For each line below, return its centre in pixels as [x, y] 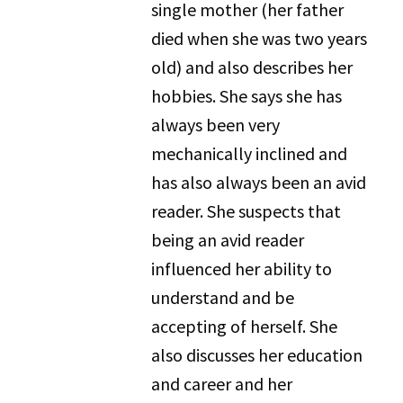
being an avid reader [228, 240]
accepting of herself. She [245, 326]
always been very [216, 125]
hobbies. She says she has [247, 96]
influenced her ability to [242, 269]
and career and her [222, 384]
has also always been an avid [259, 182]
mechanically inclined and [250, 153]
